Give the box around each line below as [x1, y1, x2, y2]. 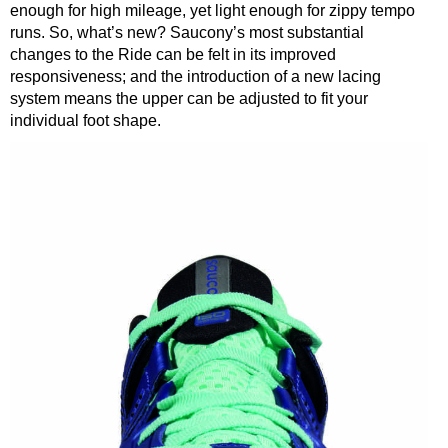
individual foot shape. [10, 112, 161, 130]
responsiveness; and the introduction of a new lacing [10, 68, 381, 86]
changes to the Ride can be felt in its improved [10, 46, 336, 64]
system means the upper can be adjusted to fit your [10, 90, 368, 108]
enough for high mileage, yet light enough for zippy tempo [10, 2, 415, 20]
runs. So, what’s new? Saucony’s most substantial [10, 24, 364, 42]
